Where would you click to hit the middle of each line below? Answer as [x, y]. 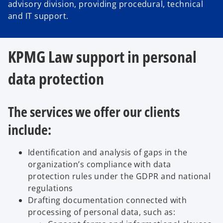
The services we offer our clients [94, 112]
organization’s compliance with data [100, 165]
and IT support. [40, 16]
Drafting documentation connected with [108, 200]
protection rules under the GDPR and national [119, 176]
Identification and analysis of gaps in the [108, 153]
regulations [51, 188]
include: [30, 130]
